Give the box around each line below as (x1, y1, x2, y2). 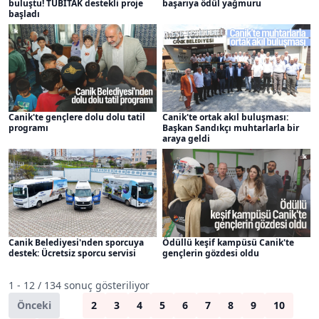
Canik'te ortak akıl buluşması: (162, 111, 288, 124)
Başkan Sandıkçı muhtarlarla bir (162, 122, 299, 135)
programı (9, 122, 48, 135)
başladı (9, 7, 40, 20)
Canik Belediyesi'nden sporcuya (9, 236, 144, 249)
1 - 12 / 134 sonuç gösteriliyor (9, 278, 150, 292)
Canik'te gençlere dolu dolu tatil (9, 111, 145, 124)
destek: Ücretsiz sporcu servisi (9, 246, 136, 259)
